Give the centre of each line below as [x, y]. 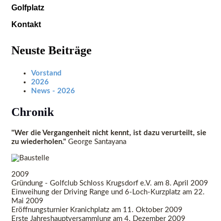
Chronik [33, 112]
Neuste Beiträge [52, 50]
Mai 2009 [27, 201]
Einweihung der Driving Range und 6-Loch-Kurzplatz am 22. [108, 192]
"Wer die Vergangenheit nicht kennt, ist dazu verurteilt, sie [109, 133]
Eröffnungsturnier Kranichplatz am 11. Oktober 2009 [97, 210]
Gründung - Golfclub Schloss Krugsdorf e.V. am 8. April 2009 [110, 183]
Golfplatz [28, 8]
